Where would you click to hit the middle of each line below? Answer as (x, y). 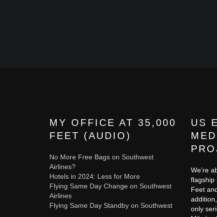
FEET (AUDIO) (90, 136)
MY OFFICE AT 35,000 (113, 123)
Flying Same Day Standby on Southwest (111, 205)
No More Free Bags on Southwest (101, 157)
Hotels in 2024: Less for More (95, 176)
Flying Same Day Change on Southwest (110, 186)
